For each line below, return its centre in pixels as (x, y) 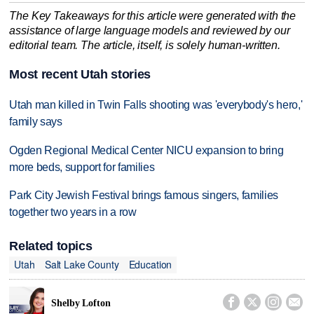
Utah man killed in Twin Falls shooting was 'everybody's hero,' (156, 104)
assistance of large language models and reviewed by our (150, 30)
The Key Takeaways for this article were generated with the (153, 15)
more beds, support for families (82, 167)
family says (36, 121)
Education (150, 265)
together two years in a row (73, 212)
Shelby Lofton (81, 303)
